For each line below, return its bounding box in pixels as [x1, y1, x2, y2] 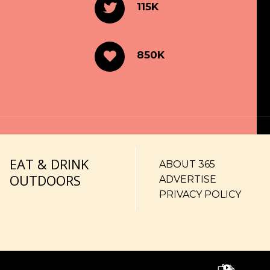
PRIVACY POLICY [159, 189, 241, 200]
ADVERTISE [159, 174, 216, 185]
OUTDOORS [10, 171, 81, 189]
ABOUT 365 [159, 159, 215, 170]
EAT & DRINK [10, 155, 89, 173]
